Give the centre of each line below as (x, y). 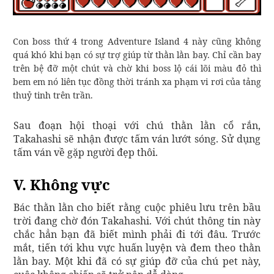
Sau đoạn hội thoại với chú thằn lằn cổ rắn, (137, 126)
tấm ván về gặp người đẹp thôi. (87, 153)
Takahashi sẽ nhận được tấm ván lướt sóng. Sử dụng (137, 139)
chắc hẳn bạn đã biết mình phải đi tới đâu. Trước (137, 235)
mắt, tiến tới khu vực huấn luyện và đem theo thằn (137, 248)
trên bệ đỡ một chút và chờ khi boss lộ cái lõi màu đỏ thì (137, 68)
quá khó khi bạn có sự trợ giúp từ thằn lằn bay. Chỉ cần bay (137, 55)
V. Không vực (62, 185)
